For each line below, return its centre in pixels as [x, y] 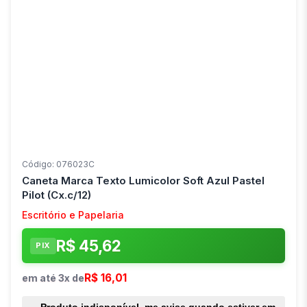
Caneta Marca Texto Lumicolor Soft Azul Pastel [143, 181]
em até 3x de [53, 278]
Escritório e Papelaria [73, 215]
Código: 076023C [58, 164]
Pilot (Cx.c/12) [57, 195]
